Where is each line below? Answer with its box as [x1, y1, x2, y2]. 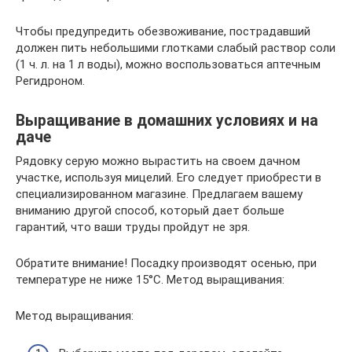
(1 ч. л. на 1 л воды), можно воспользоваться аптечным [16, 57, 321, 71]
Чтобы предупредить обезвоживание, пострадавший [16, 24, 310, 38]
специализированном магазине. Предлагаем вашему [16, 186, 302, 201]
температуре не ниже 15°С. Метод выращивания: [16, 272, 284, 287]
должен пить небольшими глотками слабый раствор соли [16, 40, 335, 55]
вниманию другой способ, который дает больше [16, 203, 284, 218]
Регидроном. [16, 73, 85, 88]
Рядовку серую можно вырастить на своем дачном [16, 153, 300, 168]
